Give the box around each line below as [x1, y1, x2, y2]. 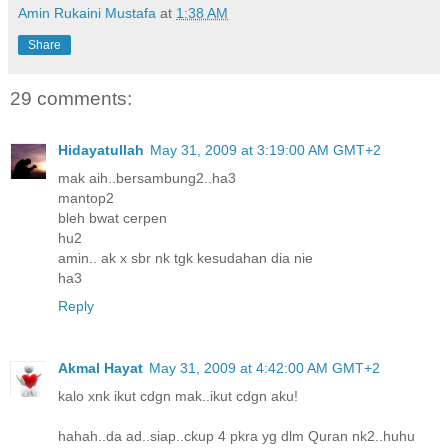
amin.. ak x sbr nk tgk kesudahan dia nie [58, 250, 313, 267]
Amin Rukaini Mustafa [18, 4, 156, 21]
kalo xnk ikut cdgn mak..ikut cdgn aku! [58, 388, 298, 405]
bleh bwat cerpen [58, 210, 167, 227]
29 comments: [10, 87, 132, 109]
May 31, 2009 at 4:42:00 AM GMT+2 [149, 360, 380, 377]
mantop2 [58, 190, 114, 207]
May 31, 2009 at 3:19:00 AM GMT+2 [150, 142, 381, 159]
